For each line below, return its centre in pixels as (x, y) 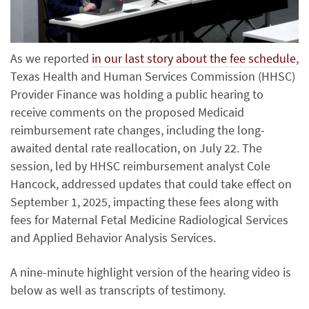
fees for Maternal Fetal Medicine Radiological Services (149, 220)
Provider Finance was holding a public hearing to (137, 94)
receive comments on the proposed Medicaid (127, 112)
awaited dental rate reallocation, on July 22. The (136, 148)
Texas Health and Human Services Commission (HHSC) (153, 77)
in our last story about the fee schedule (194, 59)
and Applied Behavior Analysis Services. (113, 238)
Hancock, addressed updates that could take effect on (151, 184)
